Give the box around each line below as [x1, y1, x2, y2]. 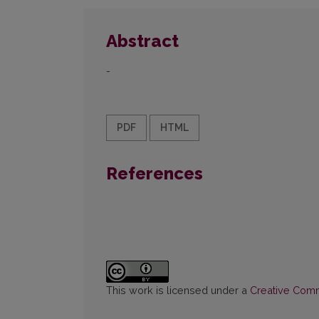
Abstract [106, 31, 179, 52]
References [106, 163, 203, 184]
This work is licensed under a [106, 284, 250, 297]
